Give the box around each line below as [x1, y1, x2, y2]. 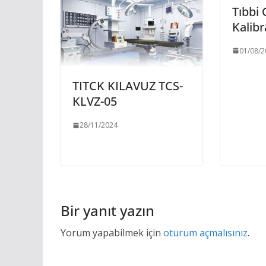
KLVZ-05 [72, 93, 117, 110]
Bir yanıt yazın [61, 201, 154, 221]
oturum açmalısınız [163, 226, 248, 240]
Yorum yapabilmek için [61, 226, 163, 240]
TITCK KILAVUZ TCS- [72, 78, 183, 94]
